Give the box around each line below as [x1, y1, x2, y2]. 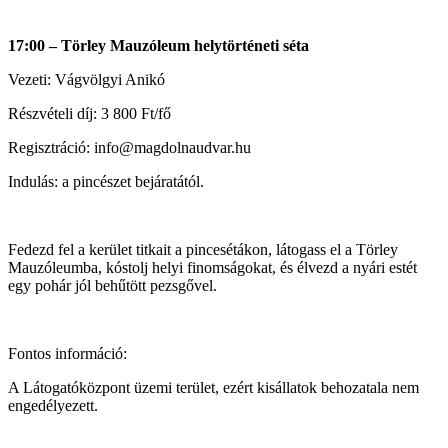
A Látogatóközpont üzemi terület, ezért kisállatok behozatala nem [8, 378, 419, 396]
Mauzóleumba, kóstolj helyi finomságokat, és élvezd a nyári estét [8, 258, 417, 276]
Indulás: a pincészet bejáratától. [8, 172, 204, 190]
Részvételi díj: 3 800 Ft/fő [8, 104, 171, 122]
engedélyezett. [8, 396, 98, 414]
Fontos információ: [8, 344, 127, 362]
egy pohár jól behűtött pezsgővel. [8, 276, 217, 294]
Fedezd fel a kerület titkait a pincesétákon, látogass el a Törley [8, 240, 398, 258]
